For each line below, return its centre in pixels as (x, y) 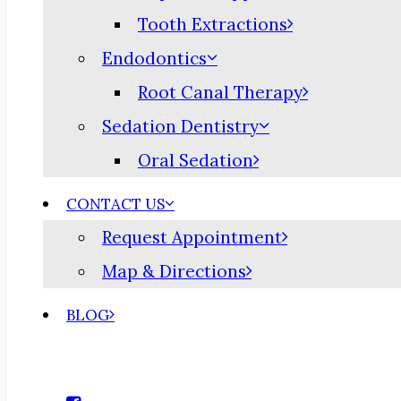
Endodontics (154, 59)
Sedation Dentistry (180, 127)
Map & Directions (174, 272)
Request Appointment (192, 238)
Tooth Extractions (213, 25)
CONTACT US (115, 205)
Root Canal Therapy (220, 93)
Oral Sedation (196, 161)
